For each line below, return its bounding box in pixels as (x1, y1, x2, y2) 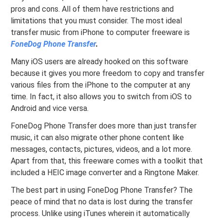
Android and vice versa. (11, 104, 89, 113)
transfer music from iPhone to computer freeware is (11, 28, 190, 37)
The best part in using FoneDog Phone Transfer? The (11, 185, 193, 195)
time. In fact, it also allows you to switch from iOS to (11, 92, 192, 102)
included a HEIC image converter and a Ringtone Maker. (11, 168, 200, 178)
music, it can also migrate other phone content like (11, 133, 184, 143)
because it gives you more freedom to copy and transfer (11, 69, 205, 78)
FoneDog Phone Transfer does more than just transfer (11, 121, 197, 131)
